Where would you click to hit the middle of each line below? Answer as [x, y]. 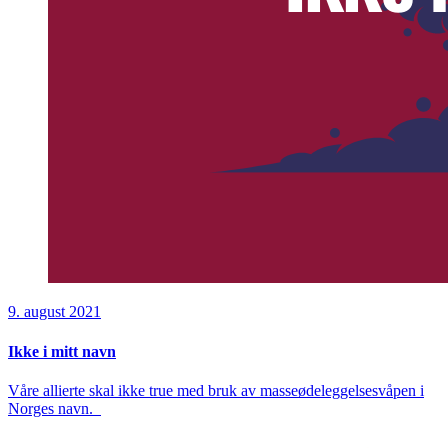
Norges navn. [54, 408]
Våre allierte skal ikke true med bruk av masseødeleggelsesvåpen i [216, 390]
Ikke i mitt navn [62, 351]
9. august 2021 [54, 312]
